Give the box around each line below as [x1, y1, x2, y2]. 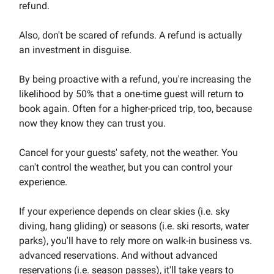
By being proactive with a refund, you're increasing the [19, 73, 251, 85]
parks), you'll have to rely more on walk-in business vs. [19, 234, 252, 246]
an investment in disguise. [19, 43, 131, 56]
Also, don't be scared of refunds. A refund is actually [19, 29, 242, 41]
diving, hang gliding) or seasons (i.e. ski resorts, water [19, 220, 249, 232]
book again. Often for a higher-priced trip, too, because [19, 102, 252, 114]
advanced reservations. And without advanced [19, 249, 218, 261]
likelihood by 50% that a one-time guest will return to [19, 87, 243, 100]
